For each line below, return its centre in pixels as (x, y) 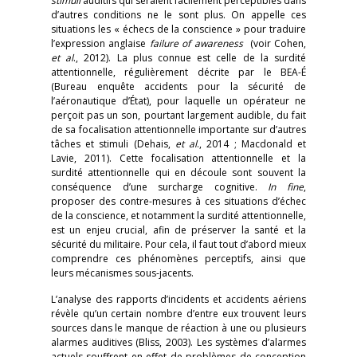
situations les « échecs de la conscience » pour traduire (178, 29)
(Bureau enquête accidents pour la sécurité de (178, 86)
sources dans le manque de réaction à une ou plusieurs (178, 328)
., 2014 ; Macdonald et (252, 144)
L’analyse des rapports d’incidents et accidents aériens (178, 299)
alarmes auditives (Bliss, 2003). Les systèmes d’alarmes (178, 342)
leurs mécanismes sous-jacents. (122, 273)
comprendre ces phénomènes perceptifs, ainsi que (178, 259)
